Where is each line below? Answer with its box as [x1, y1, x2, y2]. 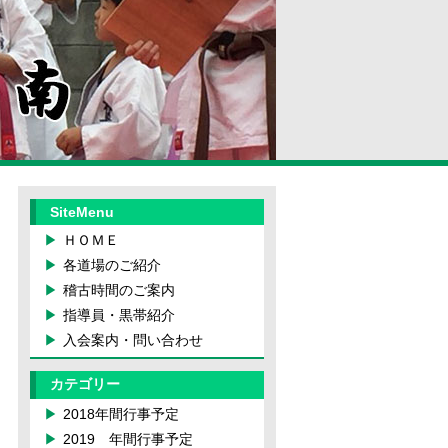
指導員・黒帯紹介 [63, 307, 175, 323]
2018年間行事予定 [63, 406, 179, 422]
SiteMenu [50, 204, 114, 220]
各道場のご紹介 [63, 257, 161, 273]
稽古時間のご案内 [63, 282, 175, 298]
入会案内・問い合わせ [63, 332, 203, 348]
